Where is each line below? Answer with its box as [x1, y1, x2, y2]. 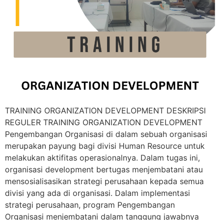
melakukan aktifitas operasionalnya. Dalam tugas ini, [5, 152, 200, 163]
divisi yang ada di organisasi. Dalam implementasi [5, 188, 190, 198]
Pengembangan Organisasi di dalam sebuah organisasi [5, 129, 207, 139]
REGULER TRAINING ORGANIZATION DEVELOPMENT [5, 117, 202, 127]
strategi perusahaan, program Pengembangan [5, 199, 175, 210]
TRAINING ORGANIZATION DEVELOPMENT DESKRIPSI [5, 105, 206, 115]
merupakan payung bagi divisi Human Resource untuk [5, 140, 205, 151]
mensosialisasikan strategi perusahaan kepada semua [5, 176, 204, 186]
